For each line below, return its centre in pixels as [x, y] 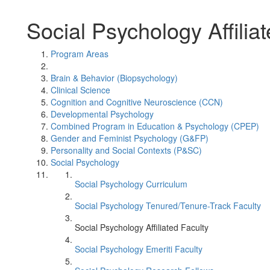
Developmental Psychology [102, 114]
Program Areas [80, 54]
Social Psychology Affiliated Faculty [142, 227]
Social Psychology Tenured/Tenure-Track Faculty [168, 206]
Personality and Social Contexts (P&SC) [126, 150]
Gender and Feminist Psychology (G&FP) [130, 138]
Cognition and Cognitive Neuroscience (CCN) [137, 102]
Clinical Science [80, 90]
